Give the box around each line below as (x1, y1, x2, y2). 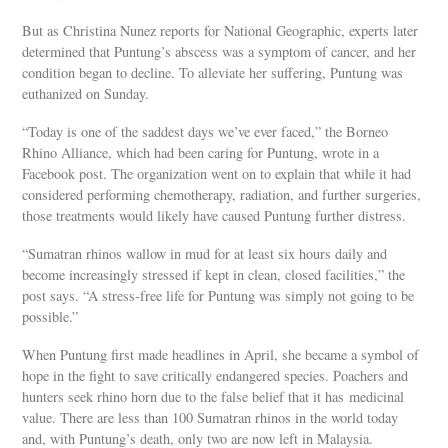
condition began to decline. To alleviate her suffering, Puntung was (22, 62, 404, 82)
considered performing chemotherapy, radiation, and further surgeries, (22, 184, 422, 204)
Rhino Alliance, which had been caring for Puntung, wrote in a (22, 142, 380, 162)
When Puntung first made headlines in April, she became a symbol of (22, 345, 420, 365)
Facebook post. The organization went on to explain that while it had (22, 163, 412, 183)
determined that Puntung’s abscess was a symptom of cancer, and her (22, 41, 417, 61)
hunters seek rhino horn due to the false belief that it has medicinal (22, 387, 405, 407)
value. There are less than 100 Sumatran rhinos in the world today (22, 408, 399, 428)
